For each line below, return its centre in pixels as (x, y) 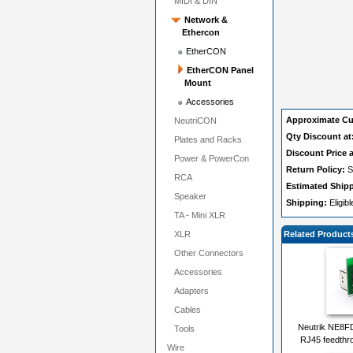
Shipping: (308, 203)
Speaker (190, 196)
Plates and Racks (208, 139)
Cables (188, 310)
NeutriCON (195, 121)
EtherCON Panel (220, 70)
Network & (206, 20)
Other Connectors (209, 253)
